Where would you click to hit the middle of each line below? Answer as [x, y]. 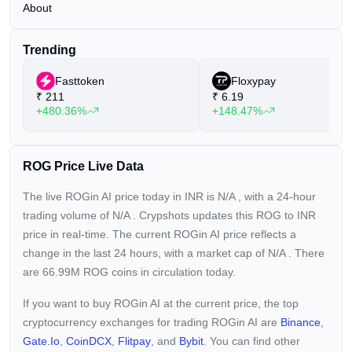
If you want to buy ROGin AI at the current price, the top [161, 303]
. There [306, 253]
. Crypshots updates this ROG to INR [224, 215]
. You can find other [252, 341]
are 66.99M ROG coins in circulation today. [129, 272]
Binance [301, 322]
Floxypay [253, 81]
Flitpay [134, 341]
